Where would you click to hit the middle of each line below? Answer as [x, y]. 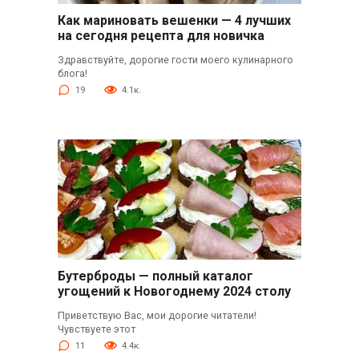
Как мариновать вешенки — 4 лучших [174, 21]
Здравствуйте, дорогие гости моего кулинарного [175, 59]
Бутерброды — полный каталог [155, 276]
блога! [72, 73]
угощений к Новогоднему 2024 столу [174, 292]
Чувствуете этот [96, 329]
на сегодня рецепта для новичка [161, 36]
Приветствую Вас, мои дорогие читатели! [157, 315]
